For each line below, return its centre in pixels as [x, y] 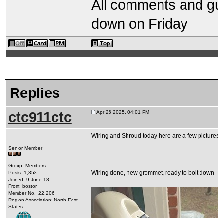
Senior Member [25, 148]
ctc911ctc [40, 117]
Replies [35, 93]
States [15, 207]
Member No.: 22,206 [31, 193]
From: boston [23, 186]
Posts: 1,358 [22, 173]
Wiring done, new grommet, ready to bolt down [153, 173]
